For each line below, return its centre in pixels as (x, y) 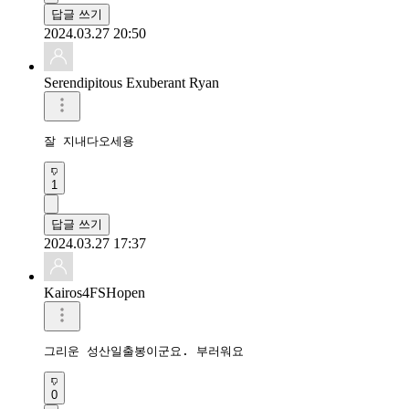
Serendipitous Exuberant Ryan (131, 82)
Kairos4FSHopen (94, 292)
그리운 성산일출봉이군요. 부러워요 (144, 351)
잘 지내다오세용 (89, 141)
